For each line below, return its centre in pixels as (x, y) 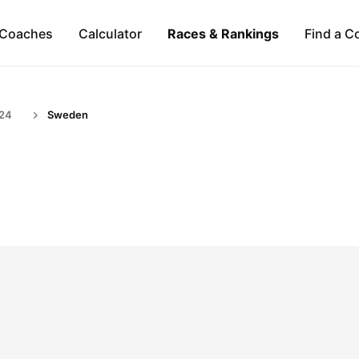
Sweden (68, 115)
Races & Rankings (223, 33)
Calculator (110, 33)
